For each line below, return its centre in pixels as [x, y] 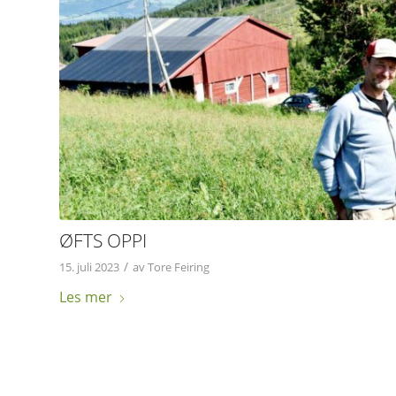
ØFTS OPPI [103, 240]
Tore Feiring [179, 267]
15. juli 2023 [89, 267]
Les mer [86, 297]
